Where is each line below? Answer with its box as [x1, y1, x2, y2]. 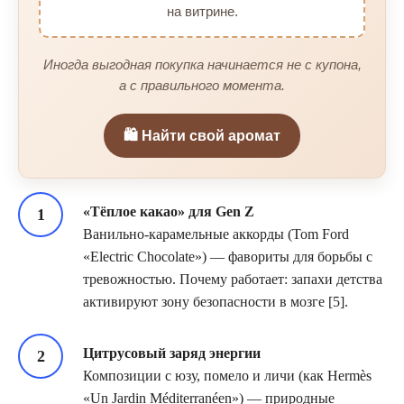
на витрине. [166, 3, 238, 19]
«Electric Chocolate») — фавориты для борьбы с [83, 248, 372, 264]
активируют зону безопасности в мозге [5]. [83, 293, 348, 309]
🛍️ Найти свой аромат [124, 127, 280, 143]
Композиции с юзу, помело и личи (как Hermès [83, 367, 372, 383]
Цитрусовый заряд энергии [83, 344, 261, 361]
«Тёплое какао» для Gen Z [83, 203, 254, 219]
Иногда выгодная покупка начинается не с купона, [42, 56, 362, 72]
